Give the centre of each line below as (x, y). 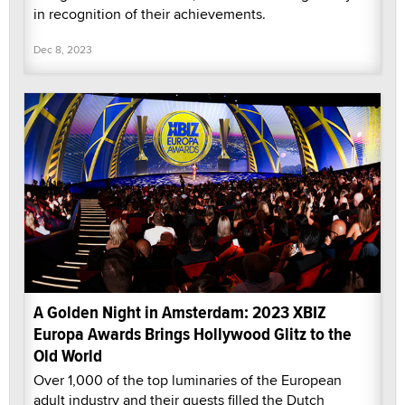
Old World (68, 356)
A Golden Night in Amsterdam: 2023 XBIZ (180, 313)
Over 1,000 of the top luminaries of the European (188, 381)
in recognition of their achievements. (150, 14)
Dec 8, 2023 (63, 49)
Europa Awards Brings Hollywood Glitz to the (193, 334)
